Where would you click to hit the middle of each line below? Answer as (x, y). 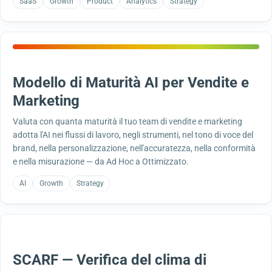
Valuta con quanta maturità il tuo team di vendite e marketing (127, 121)
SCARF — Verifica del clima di (110, 260)
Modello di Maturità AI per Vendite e (131, 83)
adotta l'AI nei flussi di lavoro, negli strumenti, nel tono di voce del (133, 135)
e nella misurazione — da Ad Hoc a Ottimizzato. (101, 161)
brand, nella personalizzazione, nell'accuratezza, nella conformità (134, 148)
